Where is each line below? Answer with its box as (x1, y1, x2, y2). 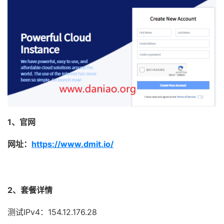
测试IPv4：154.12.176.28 (7, 207, 97, 217)
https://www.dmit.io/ (31, 139, 113, 149)
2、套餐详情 (7, 185, 52, 195)
